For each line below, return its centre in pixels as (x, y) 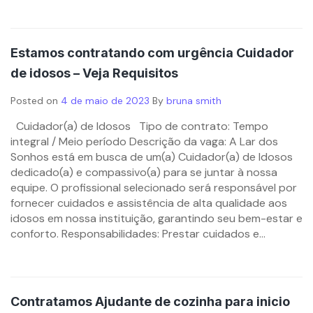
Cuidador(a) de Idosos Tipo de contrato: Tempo (139, 126)
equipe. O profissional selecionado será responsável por (154, 188)
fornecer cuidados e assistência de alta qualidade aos (149, 203)
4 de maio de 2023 (105, 101)
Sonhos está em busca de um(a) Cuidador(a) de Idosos (152, 157)
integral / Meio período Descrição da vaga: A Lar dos (144, 141)
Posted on (36, 101)
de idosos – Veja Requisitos (94, 73)
